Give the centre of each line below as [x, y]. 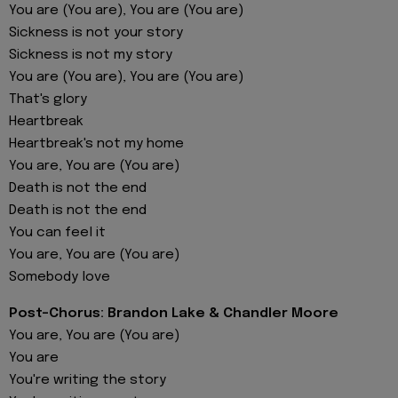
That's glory [48, 100]
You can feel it [57, 233]
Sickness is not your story [96, 33]
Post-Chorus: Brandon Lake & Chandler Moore [174, 313]
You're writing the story [88, 380]
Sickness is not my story [91, 56]
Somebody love [60, 278]
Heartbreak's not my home [96, 144]
